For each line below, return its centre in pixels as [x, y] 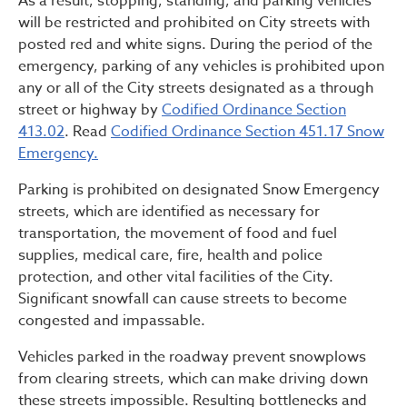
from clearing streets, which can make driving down [193, 379]
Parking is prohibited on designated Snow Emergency [199, 190]
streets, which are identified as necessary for [169, 212]
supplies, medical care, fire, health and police [170, 256]
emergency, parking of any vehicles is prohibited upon [201, 67]
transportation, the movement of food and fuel [178, 234]
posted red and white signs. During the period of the [195, 45]
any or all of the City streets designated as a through [196, 89]
